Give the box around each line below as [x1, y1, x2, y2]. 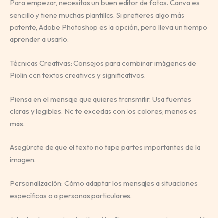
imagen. [10, 155, 36, 164]
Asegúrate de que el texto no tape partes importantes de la [10, 143, 200, 152]
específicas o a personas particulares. [10, 191, 132, 200]
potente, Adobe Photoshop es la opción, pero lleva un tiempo [10, 22, 207, 32]
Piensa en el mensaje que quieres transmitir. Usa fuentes [10, 94, 191, 104]
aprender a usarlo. [10, 35, 69, 44]
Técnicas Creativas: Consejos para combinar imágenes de [10, 58, 196, 68]
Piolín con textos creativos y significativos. [10, 71, 145, 80]
